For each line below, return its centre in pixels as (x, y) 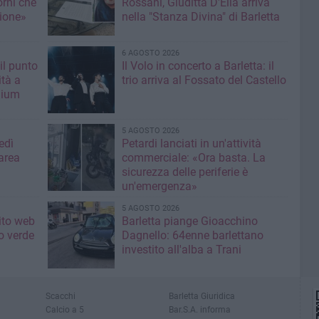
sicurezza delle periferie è (184, 172)
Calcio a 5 (65, 310)
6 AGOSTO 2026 (150, 53)
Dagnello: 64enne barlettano (192, 236)
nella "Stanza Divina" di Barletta (200, 17)
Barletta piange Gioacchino (189, 221)
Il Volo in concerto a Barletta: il (198, 66)
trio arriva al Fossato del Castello (204, 80)
